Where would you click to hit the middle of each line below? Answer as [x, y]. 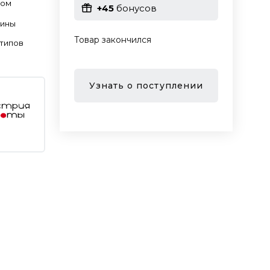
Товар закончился [112, 40]
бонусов [135, 8]
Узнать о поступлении [146, 85]
